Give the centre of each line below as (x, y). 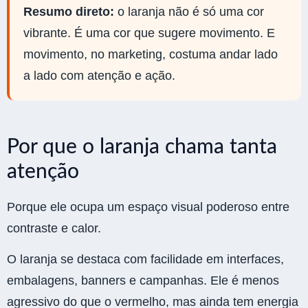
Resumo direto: (69, 12)
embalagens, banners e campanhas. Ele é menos (143, 281)
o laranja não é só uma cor (189, 12)
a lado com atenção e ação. (99, 76)
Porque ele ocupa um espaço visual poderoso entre (148, 207)
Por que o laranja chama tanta (142, 147)
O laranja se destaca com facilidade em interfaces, (145, 260)
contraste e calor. (54, 229)
